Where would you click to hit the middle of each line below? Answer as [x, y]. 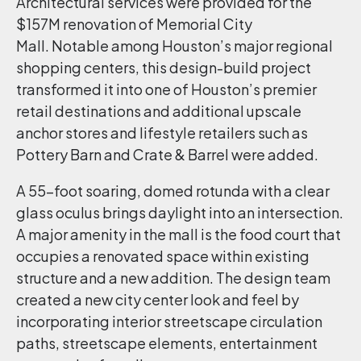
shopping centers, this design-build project [164, 67]
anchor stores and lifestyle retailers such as [162, 133]
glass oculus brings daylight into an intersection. [180, 212]
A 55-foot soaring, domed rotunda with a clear [173, 191]
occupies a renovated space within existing [163, 256]
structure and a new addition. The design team [173, 278]
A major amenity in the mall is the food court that [178, 234]
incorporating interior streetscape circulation [169, 321]
